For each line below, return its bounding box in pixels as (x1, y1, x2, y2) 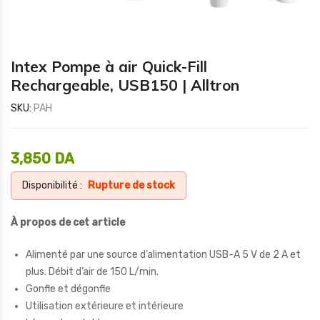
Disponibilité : (22, 179, 82, 191)
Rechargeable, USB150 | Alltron (11, 76, 239, 94)
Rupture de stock (88, 179, 175, 191)
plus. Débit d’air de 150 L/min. (26, 266, 159, 278)
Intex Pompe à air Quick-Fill (11, 57, 207, 76)
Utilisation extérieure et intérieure (26, 300, 184, 312)
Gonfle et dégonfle (26, 283, 111, 295)
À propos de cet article (11, 216, 125, 229)
